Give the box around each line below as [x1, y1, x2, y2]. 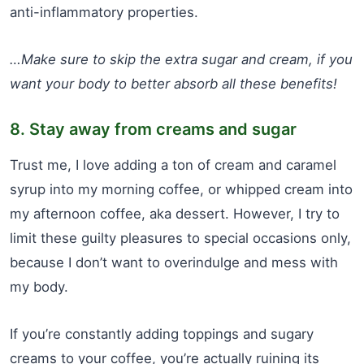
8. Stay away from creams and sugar [10, 119, 297, 139]
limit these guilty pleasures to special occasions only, [10, 229, 351, 246]
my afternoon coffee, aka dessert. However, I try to [10, 205, 340, 222]
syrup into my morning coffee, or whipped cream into [10, 180, 353, 197]
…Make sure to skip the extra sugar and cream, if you [10, 50, 353, 67]
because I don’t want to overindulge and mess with [10, 253, 338, 271]
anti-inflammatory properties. [10, 3, 198, 20]
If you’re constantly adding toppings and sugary [10, 325, 314, 342]
